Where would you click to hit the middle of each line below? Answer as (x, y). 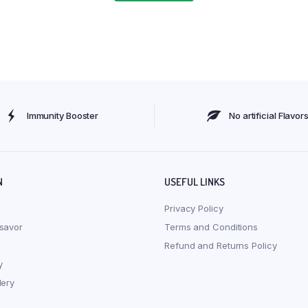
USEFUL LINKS (195, 182)
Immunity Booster (63, 116)
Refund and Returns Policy (221, 246)
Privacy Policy (194, 209)
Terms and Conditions (211, 227)
